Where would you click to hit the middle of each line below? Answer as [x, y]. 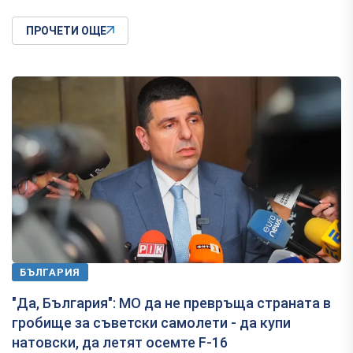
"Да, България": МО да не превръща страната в [171, 303]
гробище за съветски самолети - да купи [151, 322]
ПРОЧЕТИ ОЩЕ [66, 30]
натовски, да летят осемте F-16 [120, 342]
